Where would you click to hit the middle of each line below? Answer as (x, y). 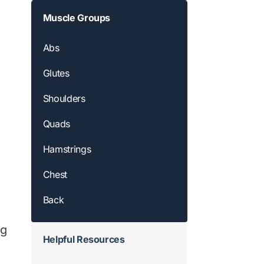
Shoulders (64, 99)
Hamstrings (67, 149)
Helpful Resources (84, 240)
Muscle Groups (77, 18)
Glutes (56, 73)
